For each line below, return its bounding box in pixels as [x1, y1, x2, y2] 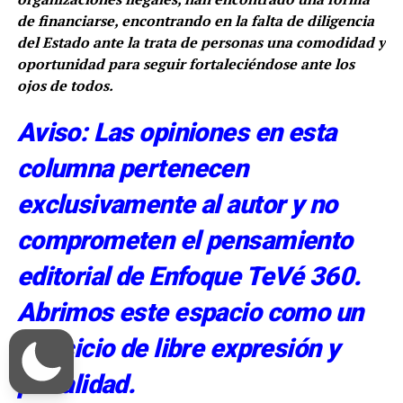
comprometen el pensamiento [16, 225, 353, 256]
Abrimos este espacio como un [16, 297, 363, 328]
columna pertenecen [16, 153, 248, 184]
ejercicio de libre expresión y [16, 333, 340, 364]
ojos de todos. [16, 76, 113, 96]
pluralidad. [16, 369, 136, 400]
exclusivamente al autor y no [16, 189, 337, 220]
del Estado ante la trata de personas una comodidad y [16, 32, 385, 53]
